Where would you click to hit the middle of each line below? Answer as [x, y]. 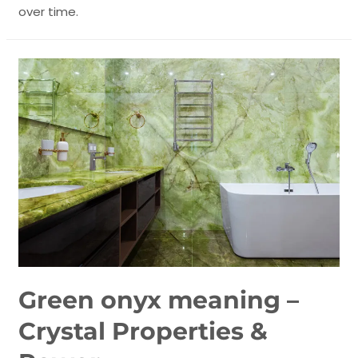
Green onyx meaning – [159, 300]
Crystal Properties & [143, 332]
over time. [49, 11]
